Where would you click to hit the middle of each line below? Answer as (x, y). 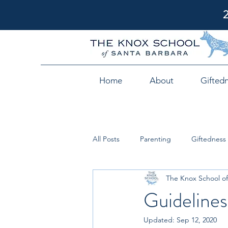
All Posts (106, 139)
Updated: (160, 220)
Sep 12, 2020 (197, 220)
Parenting (155, 139)
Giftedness (209, 139)
